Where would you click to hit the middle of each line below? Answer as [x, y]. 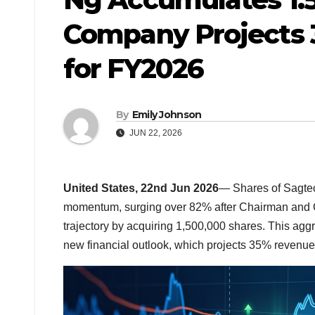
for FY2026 [134, 69]
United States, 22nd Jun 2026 [141, 188]
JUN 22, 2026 [155, 133]
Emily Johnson [167, 115]
